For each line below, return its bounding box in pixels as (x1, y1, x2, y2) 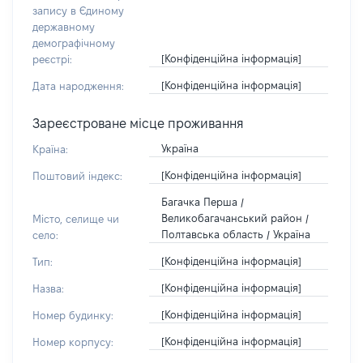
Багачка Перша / (160, 196, 244, 207)
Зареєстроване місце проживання (32, 117, 244, 130)
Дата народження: (32, 80, 124, 92)
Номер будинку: (32, 310, 113, 321)
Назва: (32, 283, 64, 294)
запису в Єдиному (32, 5, 124, 16)
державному (32, 21, 95, 32)
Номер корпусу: (32, 336, 113, 348)
